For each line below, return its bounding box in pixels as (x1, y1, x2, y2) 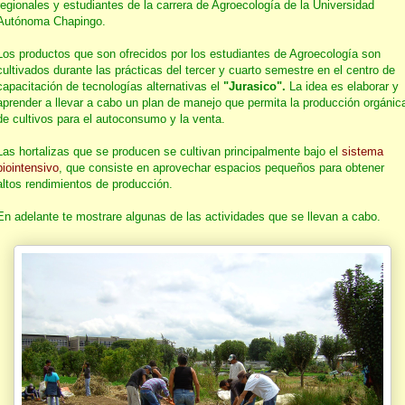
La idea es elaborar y (289, 80, 399, 93)
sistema (342, 145, 383, 158)
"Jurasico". (223, 80, 289, 93)
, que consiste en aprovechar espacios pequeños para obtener (59, 161, 384, 174)
